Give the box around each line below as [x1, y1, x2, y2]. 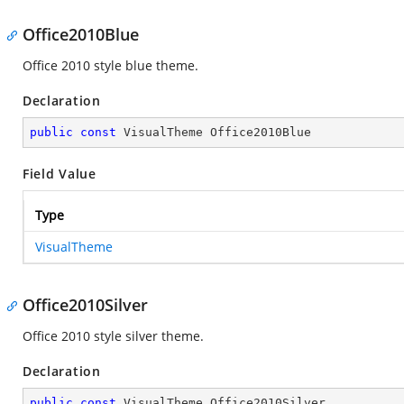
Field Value [23, 165, 96, 182]
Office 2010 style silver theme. [23, 327, 204, 344]
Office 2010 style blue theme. [23, 57, 198, 74]
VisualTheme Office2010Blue [116, 125, 311, 139]
